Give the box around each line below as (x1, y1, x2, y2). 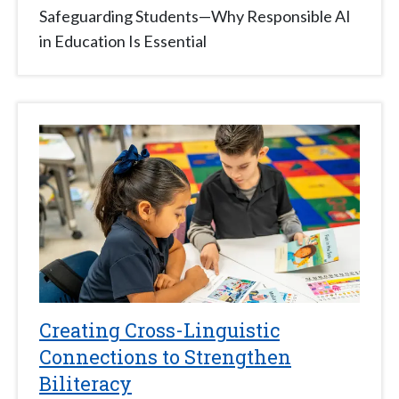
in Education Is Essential (39, 31, 207, 52)
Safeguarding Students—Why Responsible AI (39, 6, 351, 27)
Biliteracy (39, 370, 132, 397)
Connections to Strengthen (39, 344, 291, 370)
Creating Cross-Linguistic (39, 317, 280, 344)
